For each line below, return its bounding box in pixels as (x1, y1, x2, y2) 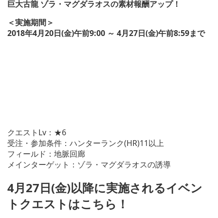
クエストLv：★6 (7, 127, 66, 138)
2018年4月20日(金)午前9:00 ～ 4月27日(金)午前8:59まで (7, 27, 205, 38)
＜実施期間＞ (7, 17, 54, 28)
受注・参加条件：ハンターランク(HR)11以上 (7, 137, 164, 148)
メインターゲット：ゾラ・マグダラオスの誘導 (7, 159, 171, 170)
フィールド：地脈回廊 (7, 148, 85, 159)
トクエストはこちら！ (7, 195, 128, 212)
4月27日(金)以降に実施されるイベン (7, 179, 202, 196)
